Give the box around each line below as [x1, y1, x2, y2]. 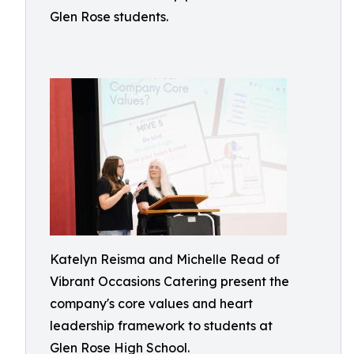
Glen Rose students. [50, 9, 168, 24]
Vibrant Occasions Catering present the [50, 273, 289, 289]
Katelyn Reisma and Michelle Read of [50, 251, 280, 267]
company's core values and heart [50, 296, 253, 311]
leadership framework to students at [50, 318, 273, 333]
